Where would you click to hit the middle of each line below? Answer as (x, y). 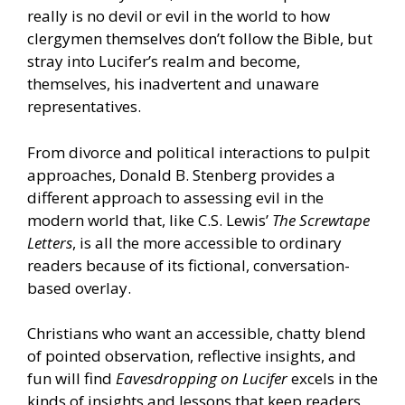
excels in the (333, 379)
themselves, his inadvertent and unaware (173, 84)
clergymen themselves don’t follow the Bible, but (200, 39)
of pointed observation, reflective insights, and (192, 356)
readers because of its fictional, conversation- (188, 265)
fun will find (71, 379)
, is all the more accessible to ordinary (207, 242)
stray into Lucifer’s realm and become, (164, 61)
